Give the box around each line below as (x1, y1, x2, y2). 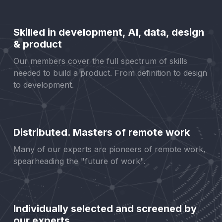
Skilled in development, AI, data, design (13, 26, 204, 39)
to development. (13, 80, 74, 90)
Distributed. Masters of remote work (13, 126, 190, 139)
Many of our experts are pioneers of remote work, (13, 144, 206, 155)
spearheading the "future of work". (13, 156, 146, 166)
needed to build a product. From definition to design (13, 68, 207, 78)
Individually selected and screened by (13, 203, 197, 215)
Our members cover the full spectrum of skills (13, 56, 187, 66)
